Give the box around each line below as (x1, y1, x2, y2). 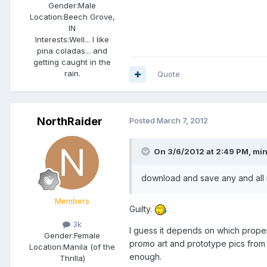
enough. (129, 252, 162, 262)
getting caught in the (33, 57, 111, 67)
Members (55, 196, 89, 206)
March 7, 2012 (157, 116, 208, 126)
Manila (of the (63, 242, 115, 252)
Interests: (35, 35, 69, 45)
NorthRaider (37, 115, 103, 128)
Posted (129, 116, 157, 126)
